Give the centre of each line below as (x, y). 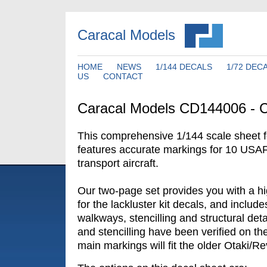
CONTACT (123, 76)
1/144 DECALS (184, 67)
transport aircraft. (118, 163)
